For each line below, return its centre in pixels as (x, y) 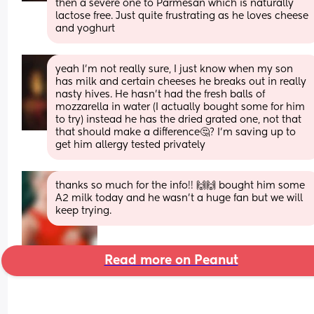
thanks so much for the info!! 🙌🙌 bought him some (180, 185)
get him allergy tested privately (131, 145)
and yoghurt (86, 28)
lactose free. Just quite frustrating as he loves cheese (182, 16)
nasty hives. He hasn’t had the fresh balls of (161, 94)
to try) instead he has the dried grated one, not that (179, 120)
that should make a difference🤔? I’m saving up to (176, 132)
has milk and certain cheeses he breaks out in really (181, 82)
